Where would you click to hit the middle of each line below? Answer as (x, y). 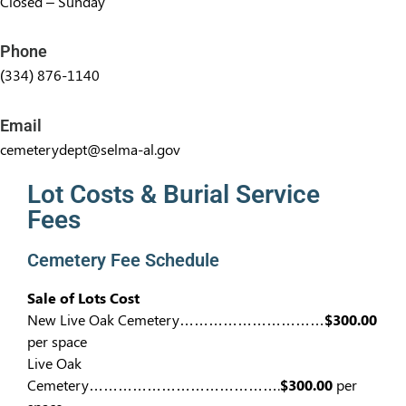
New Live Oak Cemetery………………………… (176, 319)
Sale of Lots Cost (83, 297)
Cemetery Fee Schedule (123, 260)
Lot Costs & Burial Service (174, 194)
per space (57, 341)
